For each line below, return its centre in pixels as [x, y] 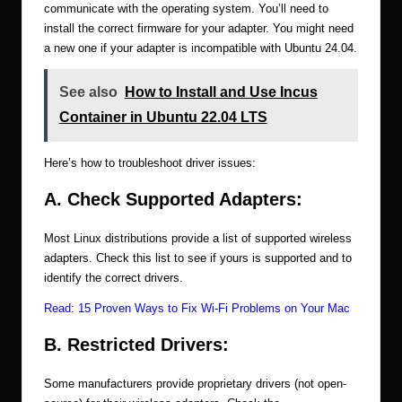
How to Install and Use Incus [221, 92]
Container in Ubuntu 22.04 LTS [163, 118]
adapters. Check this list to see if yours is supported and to [198, 258]
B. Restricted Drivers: [136, 344]
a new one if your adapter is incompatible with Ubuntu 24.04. [201, 48]
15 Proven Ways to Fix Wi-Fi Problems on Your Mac [214, 308]
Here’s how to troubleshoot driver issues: [150, 162]
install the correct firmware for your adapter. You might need [199, 28]
